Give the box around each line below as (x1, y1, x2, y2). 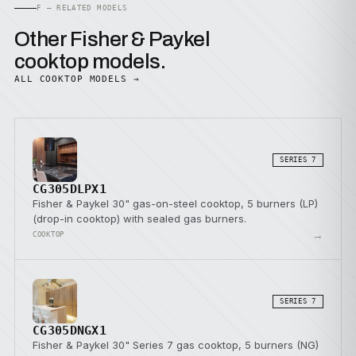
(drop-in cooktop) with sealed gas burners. (33, 212, 246, 225)
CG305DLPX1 (33, 182, 106, 196)
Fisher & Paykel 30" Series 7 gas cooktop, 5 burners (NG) (33, 339, 319, 351)
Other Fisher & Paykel (14, 28, 211, 50)
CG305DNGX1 (33, 323, 106, 338)
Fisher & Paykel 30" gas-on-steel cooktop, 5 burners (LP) (33, 197, 318, 210)
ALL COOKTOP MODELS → (14, 74, 140, 84)
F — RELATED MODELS (37, 4, 128, 12)
